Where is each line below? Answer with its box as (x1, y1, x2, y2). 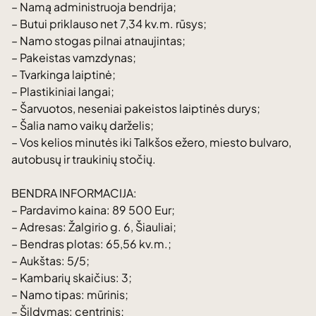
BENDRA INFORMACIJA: (11, 186, 137, 200)
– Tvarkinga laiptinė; (11, 67, 116, 82)
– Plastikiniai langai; (11, 84, 114, 99)
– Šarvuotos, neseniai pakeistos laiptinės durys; (11, 101, 260, 116)
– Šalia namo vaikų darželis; (11, 118, 154, 133)
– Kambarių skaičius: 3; (11, 270, 132, 285)
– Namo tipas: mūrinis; (11, 287, 128, 302)
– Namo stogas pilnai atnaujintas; (11, 33, 186, 48)
